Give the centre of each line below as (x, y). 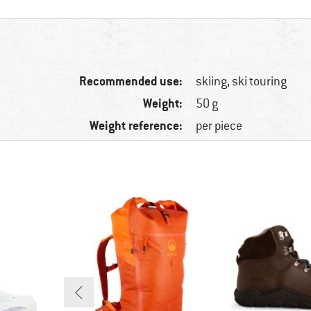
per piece (219, 126)
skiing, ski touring (242, 82)
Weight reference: (136, 126)
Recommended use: (131, 81)
